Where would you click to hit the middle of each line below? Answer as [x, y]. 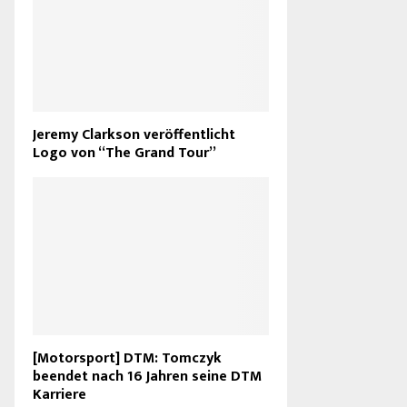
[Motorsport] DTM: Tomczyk [127, 358]
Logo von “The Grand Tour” [124, 154]
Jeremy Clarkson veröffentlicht [134, 135]
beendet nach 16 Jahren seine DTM [147, 376]
